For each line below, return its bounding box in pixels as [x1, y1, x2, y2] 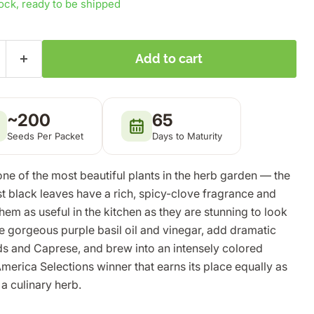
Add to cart [135, 51, 203, 67]
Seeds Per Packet [6, 130, 83, 142]
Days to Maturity [151, 130, 222, 142]
